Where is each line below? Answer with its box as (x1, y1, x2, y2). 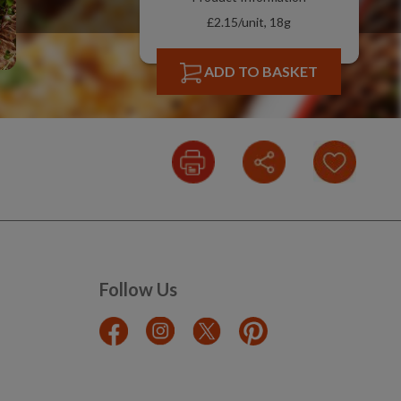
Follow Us (99, 278, 177, 300)
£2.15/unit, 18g (207, 13, 292, 30)
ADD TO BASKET (204, 63, 319, 80)
